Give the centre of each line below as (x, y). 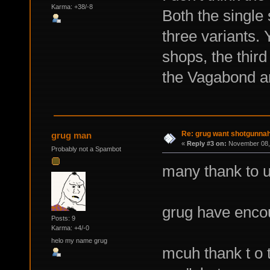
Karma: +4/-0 (70, 228)
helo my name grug (79, 240)
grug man (72, 135)
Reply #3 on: (206, 143)
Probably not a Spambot (86, 149)
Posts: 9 (63, 218)
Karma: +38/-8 (72, 7)
